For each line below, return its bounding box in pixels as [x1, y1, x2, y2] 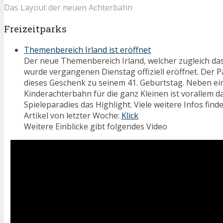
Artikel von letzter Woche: [24, 110, 121, 121]
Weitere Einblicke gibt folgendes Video [24, 120, 167, 132]
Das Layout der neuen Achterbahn [4, 2, 132, 13]
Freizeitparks [4, 22, 67, 35]
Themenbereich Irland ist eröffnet [24, 44, 151, 55]
